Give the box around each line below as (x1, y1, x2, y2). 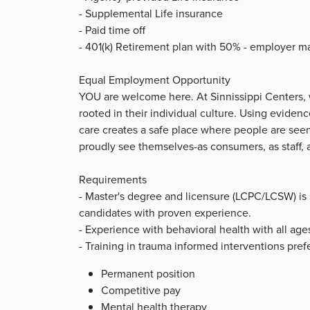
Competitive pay (101, 282, 181, 298)
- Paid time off (79, 22, 145, 38)
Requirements (79, 172, 147, 188)
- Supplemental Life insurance (79, 6, 223, 21)
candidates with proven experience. (79, 205, 251, 221)
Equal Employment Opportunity (79, 72, 230, 88)
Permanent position (101, 266, 195, 282)
